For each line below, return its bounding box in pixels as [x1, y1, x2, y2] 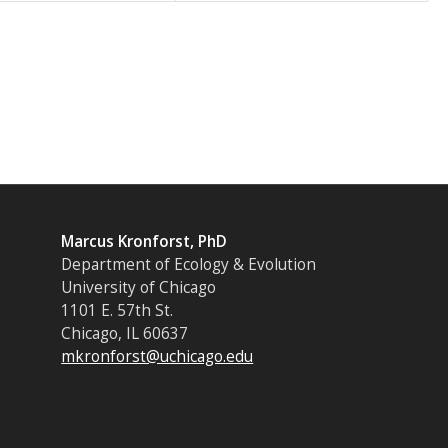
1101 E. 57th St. [61, 300, 174, 322]
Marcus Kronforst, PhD [61, 231, 228, 253]
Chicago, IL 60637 [61, 323, 189, 345]
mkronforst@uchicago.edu [61, 346, 254, 368]
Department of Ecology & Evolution [61, 254, 317, 276]
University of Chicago [61, 277, 217, 299]
